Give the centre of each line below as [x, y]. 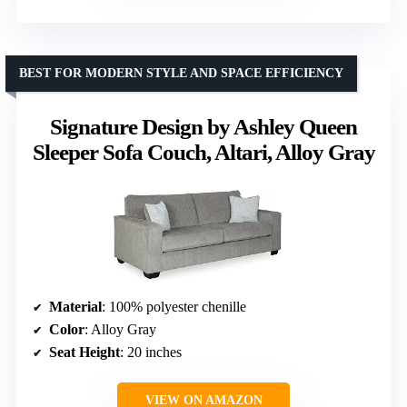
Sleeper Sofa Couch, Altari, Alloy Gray [203, 152]
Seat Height [84, 352]
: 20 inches [151, 352]
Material [75, 306]
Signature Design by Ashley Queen [203, 127]
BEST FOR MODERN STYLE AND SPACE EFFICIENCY [181, 73]
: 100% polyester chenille [174, 306]
